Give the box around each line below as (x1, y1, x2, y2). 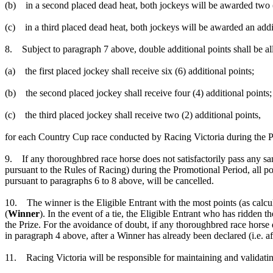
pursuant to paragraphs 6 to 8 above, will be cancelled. (5, 175, 216, 186)
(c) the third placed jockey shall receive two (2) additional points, (5, 109, 261, 120)
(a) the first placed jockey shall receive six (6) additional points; (5, 65, 257, 76)
